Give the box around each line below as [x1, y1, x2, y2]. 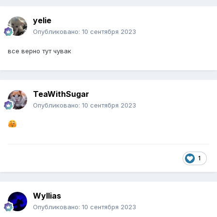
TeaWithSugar [33, 89, 89, 99]
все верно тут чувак [8, 47, 73, 55]
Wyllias [33, 191, 61, 201]
